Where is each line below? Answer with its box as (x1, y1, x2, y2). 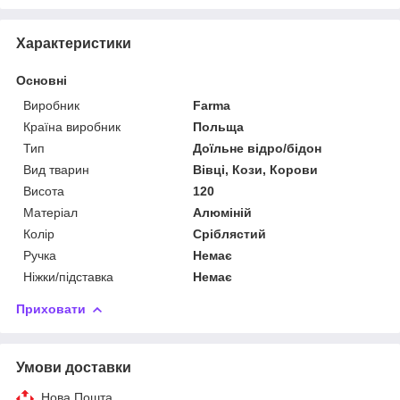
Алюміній (193, 204, 253, 220)
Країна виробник (23, 119, 121, 134)
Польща (193, 119, 245, 134)
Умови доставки (16, 359, 131, 375)
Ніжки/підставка (23, 269, 113, 284)
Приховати (16, 301, 86, 316)
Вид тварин (23, 162, 89, 177)
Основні (16, 72, 67, 87)
